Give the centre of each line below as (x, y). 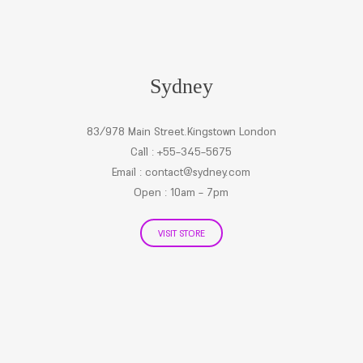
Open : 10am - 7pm (181, 192)
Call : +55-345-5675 (181, 152)
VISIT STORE (181, 233)
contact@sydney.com (198, 172)
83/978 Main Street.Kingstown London (181, 131)
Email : (129, 172)
